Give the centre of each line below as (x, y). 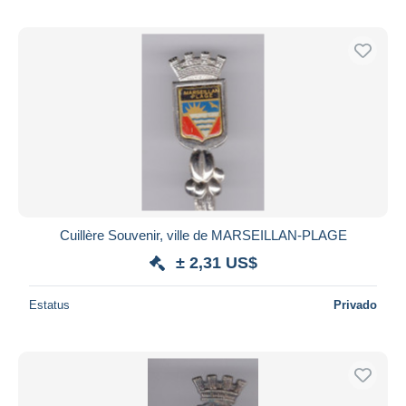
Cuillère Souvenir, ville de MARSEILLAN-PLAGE (203, 235)
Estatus (49, 304)
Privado (355, 304)
